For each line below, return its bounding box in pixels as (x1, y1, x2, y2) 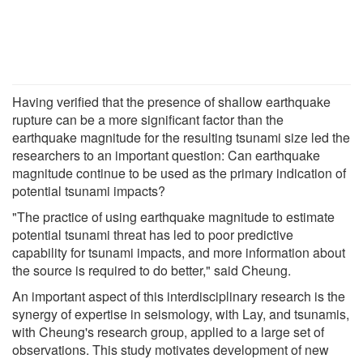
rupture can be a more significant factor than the (12, 109, 284, 129)
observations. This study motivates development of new (12, 340, 329, 359)
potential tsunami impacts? (12, 181, 165, 200)
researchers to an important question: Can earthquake (12, 145, 320, 164)
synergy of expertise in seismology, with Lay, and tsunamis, (12, 304, 349, 323)
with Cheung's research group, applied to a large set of (12, 322, 324, 341)
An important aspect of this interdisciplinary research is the (12, 286, 345, 305)
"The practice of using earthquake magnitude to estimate (12, 207, 335, 226)
